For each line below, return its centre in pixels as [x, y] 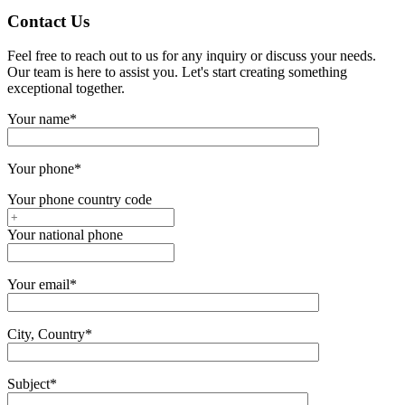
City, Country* [50, 334]
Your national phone [65, 235]
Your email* [42, 285]
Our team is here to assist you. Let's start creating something [177, 72]
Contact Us [48, 21]
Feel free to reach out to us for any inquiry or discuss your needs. [192, 56]
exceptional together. [66, 89]
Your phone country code [80, 200]
